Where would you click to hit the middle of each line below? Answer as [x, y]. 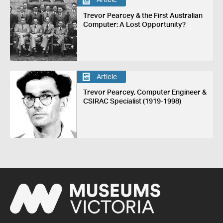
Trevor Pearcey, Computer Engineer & [145, 93]
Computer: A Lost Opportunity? [134, 25]
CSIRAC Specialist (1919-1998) [132, 102]
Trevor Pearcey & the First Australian [143, 16]
